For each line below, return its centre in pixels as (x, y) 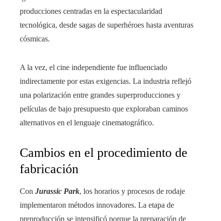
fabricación (49, 169)
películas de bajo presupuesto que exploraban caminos (104, 109)
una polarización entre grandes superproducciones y (100, 95)
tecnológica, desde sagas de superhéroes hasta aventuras (107, 25)
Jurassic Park (57, 191)
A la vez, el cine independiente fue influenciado (93, 67)
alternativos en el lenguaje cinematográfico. (87, 122)
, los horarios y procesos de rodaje (132, 191)
